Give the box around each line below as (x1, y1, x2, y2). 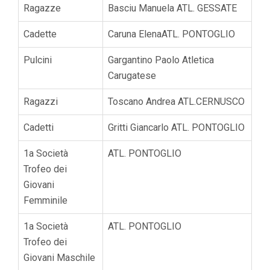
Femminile (24, 194, 67, 206)
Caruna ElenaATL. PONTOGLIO (108, 28, 235, 40)
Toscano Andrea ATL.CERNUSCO (108, 95, 245, 107)
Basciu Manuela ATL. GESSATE (108, 2, 237, 14)
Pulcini (24, 54, 52, 66)
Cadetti (24, 121, 54, 133)
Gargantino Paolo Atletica (108, 54, 214, 66)
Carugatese (108, 69, 156, 81)
